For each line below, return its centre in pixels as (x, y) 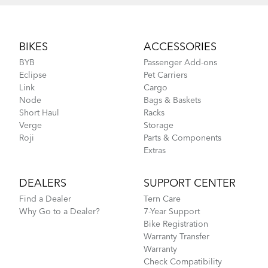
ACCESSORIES (180, 47)
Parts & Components (182, 138)
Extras (155, 151)
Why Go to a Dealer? (60, 212)
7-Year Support (172, 212)
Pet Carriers (165, 75)
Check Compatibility (183, 262)
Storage (159, 126)
